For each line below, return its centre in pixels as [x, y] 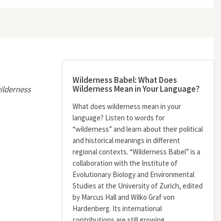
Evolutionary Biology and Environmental [133, 174]
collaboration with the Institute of [125, 163]
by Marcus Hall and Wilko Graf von [124, 197]
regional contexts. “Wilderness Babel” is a [136, 152]
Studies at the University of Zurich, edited [138, 186]
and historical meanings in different [126, 140]
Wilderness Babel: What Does [125, 80]
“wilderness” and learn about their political [138, 129]
